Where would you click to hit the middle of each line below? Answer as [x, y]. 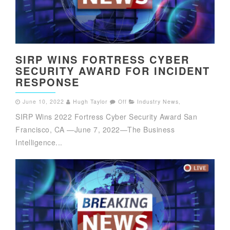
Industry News [158, 101]
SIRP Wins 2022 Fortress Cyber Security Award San [106, 116]
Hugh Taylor [90, 101]
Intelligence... [39, 142]
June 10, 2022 [43, 101]
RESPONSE [47, 82]
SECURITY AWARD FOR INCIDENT [113, 70]
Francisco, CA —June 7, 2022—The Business [95, 129]
